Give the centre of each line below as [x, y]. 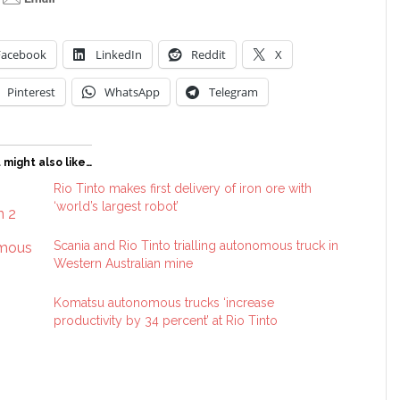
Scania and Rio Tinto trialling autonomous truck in [196, 246]
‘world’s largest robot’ [117, 206]
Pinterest [31, 92]
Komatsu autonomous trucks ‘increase [164, 303]
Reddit [208, 54]
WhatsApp [132, 92]
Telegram [233, 92]
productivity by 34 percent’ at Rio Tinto [166, 321]
